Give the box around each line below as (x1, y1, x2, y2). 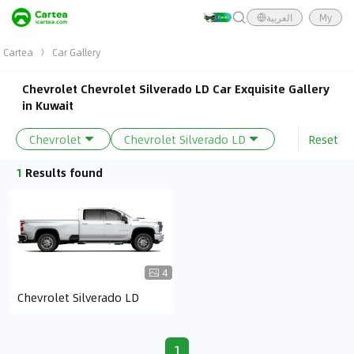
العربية (266, 10, 292, 24)
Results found (25, 164, 103, 181)
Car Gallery (52, 45, 100, 59)
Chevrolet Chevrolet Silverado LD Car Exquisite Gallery (22, 80, 330, 97)
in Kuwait (22, 96, 73, 114)
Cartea (3, 45, 33, 59)
